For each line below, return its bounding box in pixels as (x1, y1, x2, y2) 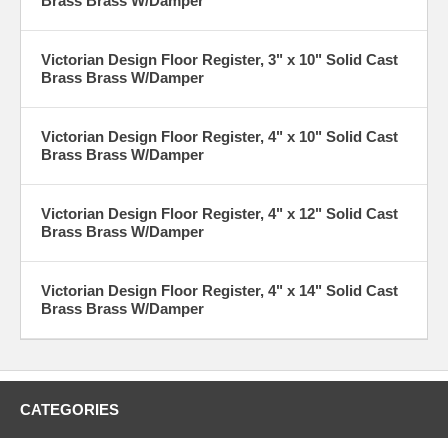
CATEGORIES (20, 400, 119, 418)
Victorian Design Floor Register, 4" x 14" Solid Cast (41, 281, 398, 299)
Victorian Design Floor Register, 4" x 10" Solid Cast (41, 127, 398, 145)
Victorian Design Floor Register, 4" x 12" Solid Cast (41, 204, 398, 222)
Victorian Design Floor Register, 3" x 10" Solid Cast (41, 50, 398, 68)
